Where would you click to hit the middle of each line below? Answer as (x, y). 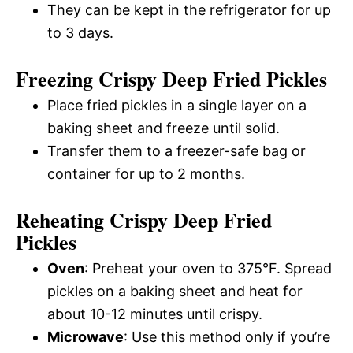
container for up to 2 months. (146, 173)
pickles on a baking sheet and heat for (175, 291)
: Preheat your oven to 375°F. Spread (208, 268)
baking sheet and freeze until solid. (163, 128)
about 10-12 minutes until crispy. (155, 314)
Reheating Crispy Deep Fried (144, 219)
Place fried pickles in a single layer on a (177, 105)
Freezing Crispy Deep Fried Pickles (171, 78)
